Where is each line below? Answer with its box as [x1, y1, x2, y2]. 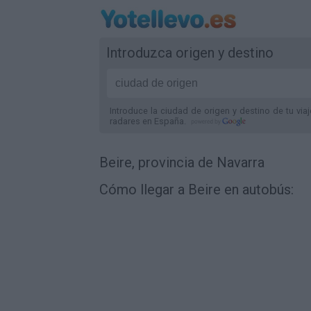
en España [142, 116, 184, 126]
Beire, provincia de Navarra [99, 154, 264, 171]
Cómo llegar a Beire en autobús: [99, 181, 294, 198]
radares [110, 116, 142, 126]
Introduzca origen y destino [106, 44, 274, 61]
